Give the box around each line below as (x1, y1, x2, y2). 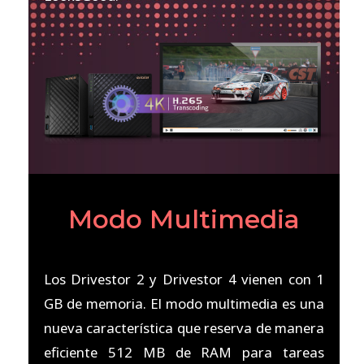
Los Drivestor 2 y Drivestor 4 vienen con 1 (43, 269, 325, 288)
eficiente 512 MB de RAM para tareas (43, 342, 325, 362)
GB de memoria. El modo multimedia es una (43, 293, 325, 313)
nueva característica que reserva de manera (43, 318, 325, 337)
